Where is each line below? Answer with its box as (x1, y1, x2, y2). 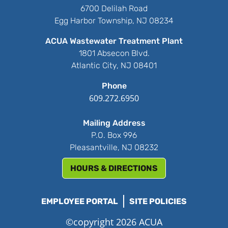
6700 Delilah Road (80, 3, 148, 13)
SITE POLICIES (129, 196, 187, 206)
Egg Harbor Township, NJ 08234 (54, 15, 174, 25)
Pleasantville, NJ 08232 (70, 142, 158, 152)
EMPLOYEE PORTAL (41, 196, 118, 206)
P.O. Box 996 (91, 130, 137, 140)
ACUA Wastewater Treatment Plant (45, 36, 183, 46)
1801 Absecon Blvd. (78, 48, 150, 58)
